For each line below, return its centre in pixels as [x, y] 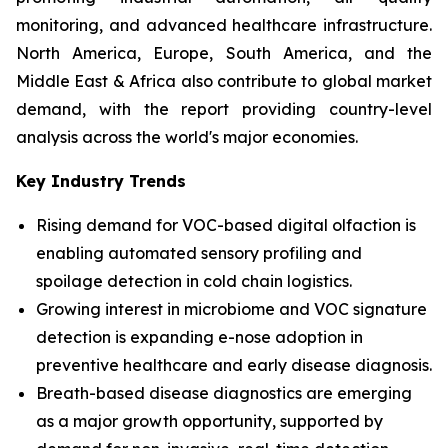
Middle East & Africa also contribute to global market [224, 81]
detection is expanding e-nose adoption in [199, 337]
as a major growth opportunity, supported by [209, 421]
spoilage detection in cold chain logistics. [194, 281]
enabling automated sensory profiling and [199, 253]
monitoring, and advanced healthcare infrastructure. [224, 25]
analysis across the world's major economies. [187, 137]
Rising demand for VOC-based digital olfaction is [226, 225]
